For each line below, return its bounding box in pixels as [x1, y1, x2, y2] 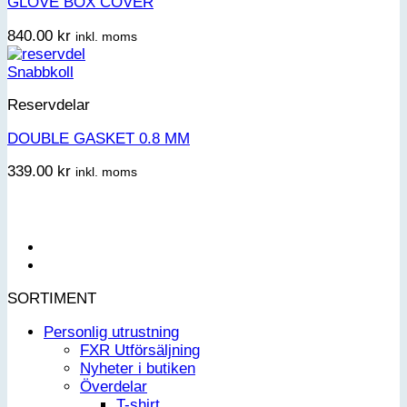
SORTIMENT [7, 290, 96, 308]
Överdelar [80, 377, 147, 395]
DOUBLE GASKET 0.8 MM [7, 129, 190, 147]
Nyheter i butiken [80, 359, 195, 377]
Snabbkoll [7, 63, 74, 81]
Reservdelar [7, 96, 90, 114]
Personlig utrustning [44, 323, 179, 341]
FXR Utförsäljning [80, 341, 200, 359]
